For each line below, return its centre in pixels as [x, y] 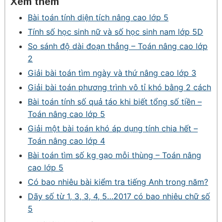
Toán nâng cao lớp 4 [66, 141]
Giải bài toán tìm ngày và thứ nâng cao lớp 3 [112, 73]
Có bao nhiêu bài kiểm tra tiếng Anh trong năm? [118, 182]
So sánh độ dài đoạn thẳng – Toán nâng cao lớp [118, 46]
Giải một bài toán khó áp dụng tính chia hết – [113, 128]
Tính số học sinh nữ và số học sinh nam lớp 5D [115, 32]
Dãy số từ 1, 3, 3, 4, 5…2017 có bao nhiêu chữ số [119, 196]
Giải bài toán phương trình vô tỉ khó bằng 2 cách [119, 87]
